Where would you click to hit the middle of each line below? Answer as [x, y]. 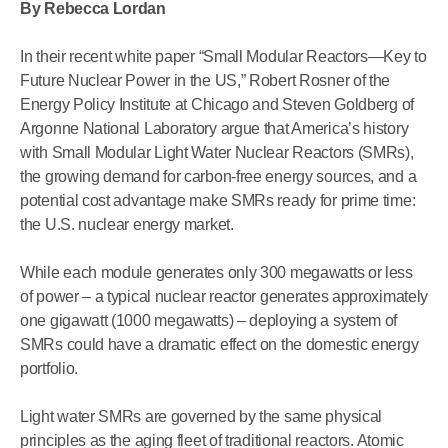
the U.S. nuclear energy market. [127, 224]
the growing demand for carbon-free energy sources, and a [218, 176]
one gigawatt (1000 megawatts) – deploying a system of [209, 320]
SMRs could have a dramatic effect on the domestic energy [219, 344]
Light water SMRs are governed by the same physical [201, 416]
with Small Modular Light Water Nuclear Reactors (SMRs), [217, 152]
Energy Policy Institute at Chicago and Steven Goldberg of [217, 104]
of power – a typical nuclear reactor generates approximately [224, 296]
